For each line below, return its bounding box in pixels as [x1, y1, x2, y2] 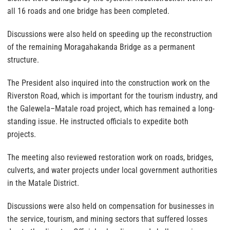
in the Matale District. [7, 178, 79, 188]
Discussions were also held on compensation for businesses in [7, 201, 214, 211]
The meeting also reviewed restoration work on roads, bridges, [7, 152, 213, 162]
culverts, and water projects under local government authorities [7, 165, 217, 175]
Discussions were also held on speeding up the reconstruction [7, 29, 212, 39]
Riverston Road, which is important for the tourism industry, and [7, 90, 218, 101]
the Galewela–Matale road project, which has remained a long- [7, 103, 215, 113]
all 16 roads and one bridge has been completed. [7, 6, 169, 16]
